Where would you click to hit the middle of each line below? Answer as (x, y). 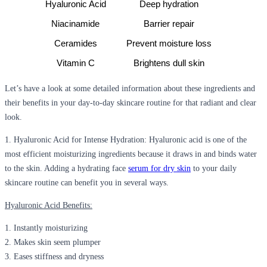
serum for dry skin (159, 168)
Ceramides (75, 43)
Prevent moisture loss (169, 43)
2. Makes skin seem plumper (53, 242)
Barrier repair (169, 24)
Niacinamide (75, 24)
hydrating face (103, 168)
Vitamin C (75, 63)
